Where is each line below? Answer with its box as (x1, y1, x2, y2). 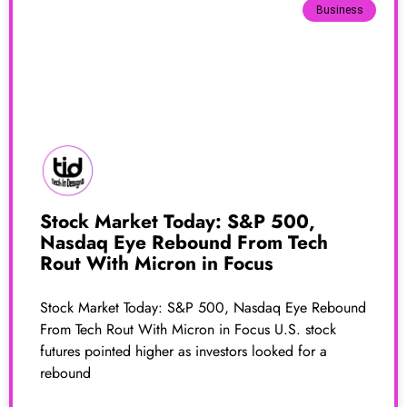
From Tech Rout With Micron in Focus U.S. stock (40, 318, 336, 340)
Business (315, 4, 363, 17)
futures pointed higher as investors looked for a (40, 340, 327, 362)
